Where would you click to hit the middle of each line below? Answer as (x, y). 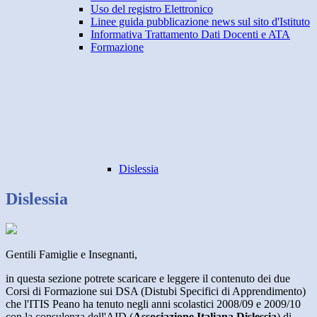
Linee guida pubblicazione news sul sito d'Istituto (200, 22)
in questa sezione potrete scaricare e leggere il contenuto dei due (148, 279)
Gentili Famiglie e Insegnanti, (71, 255)
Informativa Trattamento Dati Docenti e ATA (190, 35)
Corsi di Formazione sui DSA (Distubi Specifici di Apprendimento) (156, 292)
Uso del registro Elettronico (152, 9)
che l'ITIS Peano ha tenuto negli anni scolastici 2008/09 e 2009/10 (153, 304)
